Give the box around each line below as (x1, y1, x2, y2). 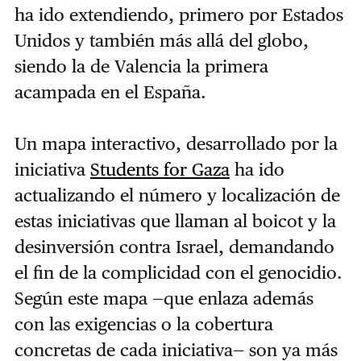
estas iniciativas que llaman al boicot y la (14, 210, 336, 231)
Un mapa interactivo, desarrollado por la (14, 132, 338, 154)
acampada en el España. (14, 81, 206, 102)
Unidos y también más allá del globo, (14, 29, 309, 51)
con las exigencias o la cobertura (14, 313, 273, 334)
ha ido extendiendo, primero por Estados (14, 3, 343, 25)
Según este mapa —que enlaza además (14, 287, 313, 309)
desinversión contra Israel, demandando (14, 235, 334, 257)
